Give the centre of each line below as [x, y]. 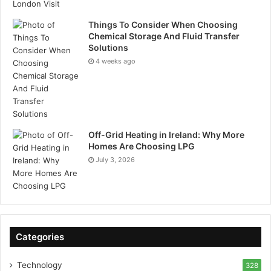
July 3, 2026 [115, 160]
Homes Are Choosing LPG [142, 146]
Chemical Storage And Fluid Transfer [164, 36]
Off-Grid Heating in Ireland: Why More [166, 135]
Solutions [108, 48]
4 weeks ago [116, 61]
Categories [40, 237]
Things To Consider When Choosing [163, 25]
